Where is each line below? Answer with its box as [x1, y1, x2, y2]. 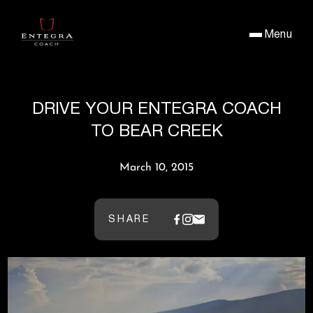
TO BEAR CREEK [90, 118, 223, 145]
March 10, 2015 [119, 162, 194, 173]
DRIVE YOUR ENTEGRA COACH [31, 96, 282, 122]
